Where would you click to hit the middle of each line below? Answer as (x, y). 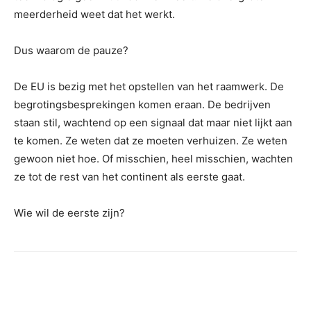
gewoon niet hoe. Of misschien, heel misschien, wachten (153, 158)
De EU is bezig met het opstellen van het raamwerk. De (149, 86)
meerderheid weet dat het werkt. (94, 14)
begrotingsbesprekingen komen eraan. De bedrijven (142, 104)
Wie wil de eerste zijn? (69, 212)
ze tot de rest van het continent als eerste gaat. (129, 176)
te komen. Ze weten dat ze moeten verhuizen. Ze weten (151, 140)
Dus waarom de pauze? (71, 50)
